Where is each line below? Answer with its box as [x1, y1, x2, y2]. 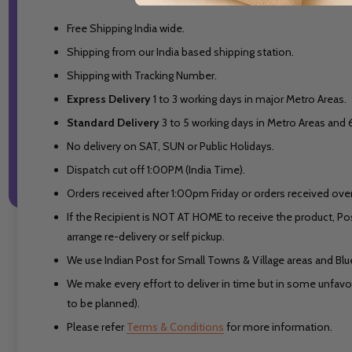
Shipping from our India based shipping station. [66, 45, 294, 60]
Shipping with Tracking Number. [66, 68, 217, 83]
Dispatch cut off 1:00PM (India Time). [66, 163, 245, 178]
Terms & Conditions [126, 320, 224, 335]
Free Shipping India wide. [66, 21, 185, 36]
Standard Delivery [66, 115, 159, 130]
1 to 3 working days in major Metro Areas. [150, 92, 346, 107]
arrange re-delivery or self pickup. [66, 229, 227, 244]
